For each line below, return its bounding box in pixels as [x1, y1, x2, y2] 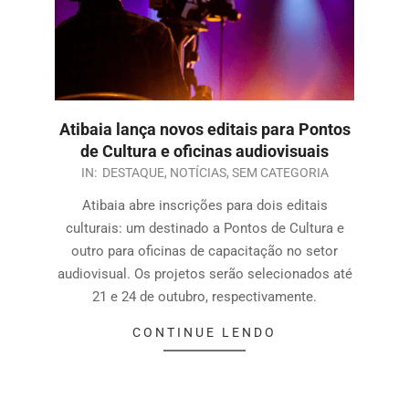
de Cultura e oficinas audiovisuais [80, 141, 329, 161]
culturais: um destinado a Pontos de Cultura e [65, 219, 344, 236]
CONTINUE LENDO [132, 324, 277, 340]
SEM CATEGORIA [231, 164, 329, 180]
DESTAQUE [101, 164, 164, 180]
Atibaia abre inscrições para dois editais [81, 196, 328, 214]
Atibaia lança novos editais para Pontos [58, 119, 351, 139]
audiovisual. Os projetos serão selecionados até [57, 265, 352, 282]
